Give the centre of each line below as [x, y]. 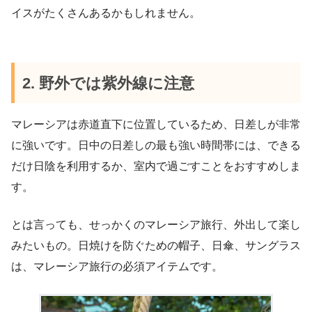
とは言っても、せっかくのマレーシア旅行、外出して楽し [156, 224]
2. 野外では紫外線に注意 [109, 83]
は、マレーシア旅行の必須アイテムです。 [117, 266]
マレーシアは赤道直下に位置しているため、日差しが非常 [156, 124]
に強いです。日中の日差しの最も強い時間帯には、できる [156, 145]
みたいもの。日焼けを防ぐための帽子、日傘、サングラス [156, 245]
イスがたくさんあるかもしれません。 [106, 13]
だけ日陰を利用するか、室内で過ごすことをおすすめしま [156, 166]
